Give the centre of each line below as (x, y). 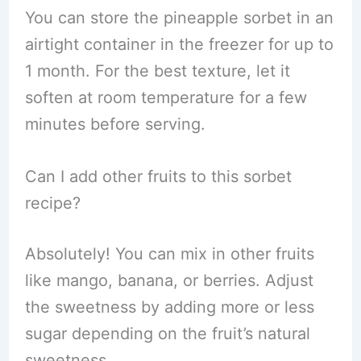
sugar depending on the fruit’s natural (167, 334)
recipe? (52, 203)
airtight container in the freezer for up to (179, 44)
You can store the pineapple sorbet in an (179, 18)
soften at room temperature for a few (166, 98)
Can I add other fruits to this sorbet (158, 176)
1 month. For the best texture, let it (157, 71)
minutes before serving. (115, 124)
